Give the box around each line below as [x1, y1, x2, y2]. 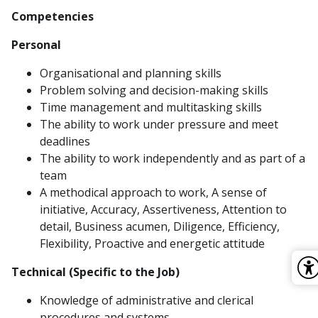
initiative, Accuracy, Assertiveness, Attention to [40, 202, 287, 217]
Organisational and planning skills [40, 65, 221, 81]
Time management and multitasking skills [40, 99, 262, 115]
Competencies [11, 9, 94, 24]
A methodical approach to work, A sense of [40, 185, 267, 200]
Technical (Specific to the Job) [11, 264, 180, 280]
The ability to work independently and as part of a [40, 150, 305, 166]
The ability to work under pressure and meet [40, 116, 278, 132]
